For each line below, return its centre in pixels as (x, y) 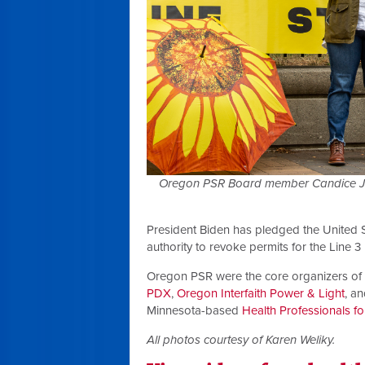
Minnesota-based (194, 310)
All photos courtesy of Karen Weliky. (241, 339)
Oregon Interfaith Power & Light (261, 293)
